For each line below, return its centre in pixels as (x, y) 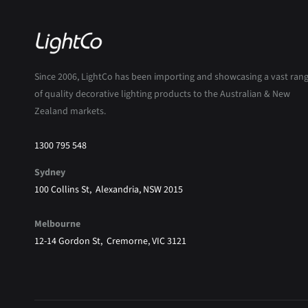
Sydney (50, 173)
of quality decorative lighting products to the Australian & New (162, 95)
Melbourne (57, 224)
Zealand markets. (70, 112)
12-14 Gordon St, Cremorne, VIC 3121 (110, 242)
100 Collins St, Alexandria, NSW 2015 (109, 190)
